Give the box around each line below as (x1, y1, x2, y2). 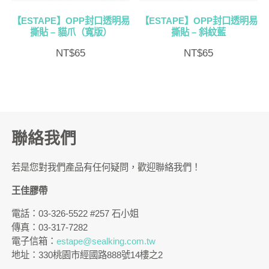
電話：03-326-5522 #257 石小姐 (11, 208, 139, 219)
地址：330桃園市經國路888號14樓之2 (11, 249, 163, 260)
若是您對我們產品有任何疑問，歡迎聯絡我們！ (11, 162, 201, 173)
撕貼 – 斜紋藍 (171, 26, 226, 37)
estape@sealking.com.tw (56, 235, 156, 246)
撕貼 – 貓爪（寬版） (29, 26, 112, 37)
